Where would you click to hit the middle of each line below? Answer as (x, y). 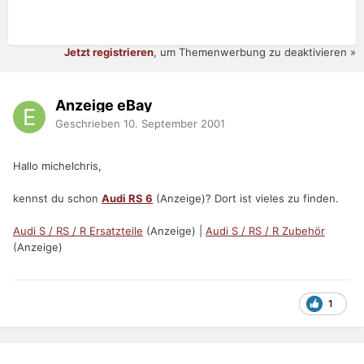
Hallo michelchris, (57, 166)
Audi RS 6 (127, 199)
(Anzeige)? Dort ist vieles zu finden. (246, 199)
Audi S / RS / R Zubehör (265, 231)
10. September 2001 (174, 123)
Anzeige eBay (104, 105)
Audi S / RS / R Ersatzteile (78, 231)
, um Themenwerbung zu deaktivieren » (255, 52)
